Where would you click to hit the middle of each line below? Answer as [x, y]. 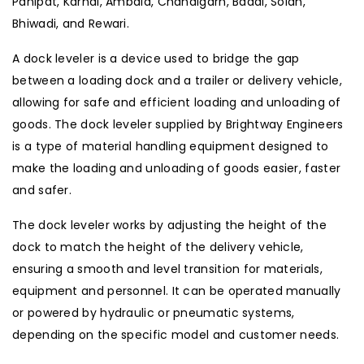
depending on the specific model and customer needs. [176, 335]
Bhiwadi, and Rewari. [71, 24]
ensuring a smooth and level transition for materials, [167, 269]
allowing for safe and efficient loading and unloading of [177, 102]
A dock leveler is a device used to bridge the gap [156, 58]
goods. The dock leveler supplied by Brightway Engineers [178, 124]
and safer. [42, 190]
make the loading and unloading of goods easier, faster [177, 168]
